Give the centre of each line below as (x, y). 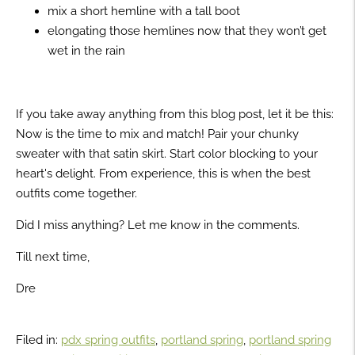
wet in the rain (86, 50)
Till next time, (54, 256)
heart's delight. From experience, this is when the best (163, 173)
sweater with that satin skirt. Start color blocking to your (167, 153)
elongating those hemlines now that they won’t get (187, 31)
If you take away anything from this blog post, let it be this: (175, 114)
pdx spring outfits (108, 340)
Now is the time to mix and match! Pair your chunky (157, 134)
